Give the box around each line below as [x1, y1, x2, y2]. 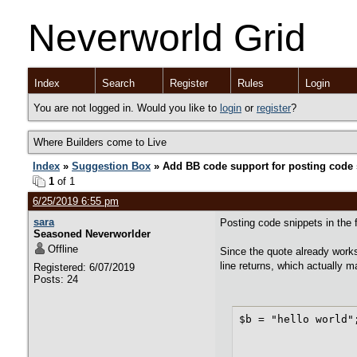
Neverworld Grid [28, 17, 306, 59]
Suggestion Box [72, 160, 151, 172]
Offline [48, 243, 78, 255]
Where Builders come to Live [33, 136, 167, 148]
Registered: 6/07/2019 [33, 261, 135, 273]
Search [102, 77, 135, 89]
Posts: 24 [33, 273, 78, 285]
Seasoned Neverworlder [33, 228, 151, 240]
